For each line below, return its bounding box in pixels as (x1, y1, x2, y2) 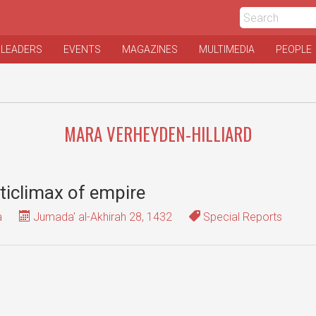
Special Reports (200, 210, 282, 224)
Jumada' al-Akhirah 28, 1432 (30, 210, 172, 224)
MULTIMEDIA (199, 44, 255, 55)
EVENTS (63, 44, 101, 55)
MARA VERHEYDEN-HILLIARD (64, 121, 252, 147)
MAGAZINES (122, 44, 178, 55)
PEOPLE (276, 44, 312, 55)
